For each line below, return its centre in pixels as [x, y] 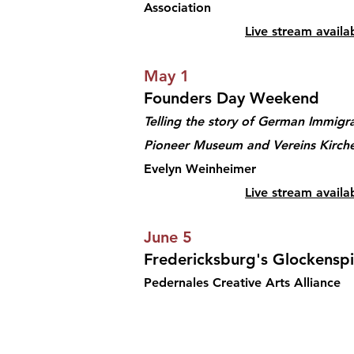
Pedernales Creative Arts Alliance [242, 282]
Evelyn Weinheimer [200, 169]
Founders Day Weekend [232, 98]
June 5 [168, 237]
